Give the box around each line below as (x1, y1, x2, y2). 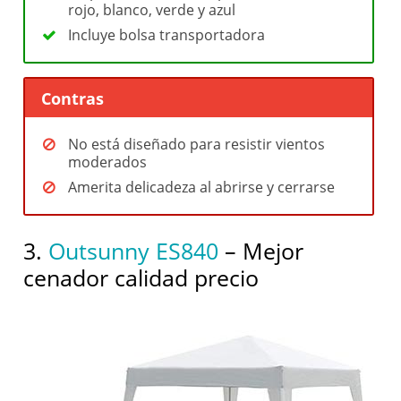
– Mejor (218, 235, 304, 267)
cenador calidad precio (23, 262, 260, 294)
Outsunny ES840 (48, 235, 219, 267)
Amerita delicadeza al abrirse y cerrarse (68, 177, 336, 198)
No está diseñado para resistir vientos (68, 134, 326, 155)
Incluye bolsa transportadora (68, 24, 266, 45)
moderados (68, 152, 148, 173)
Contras (41, 87, 105, 109)
